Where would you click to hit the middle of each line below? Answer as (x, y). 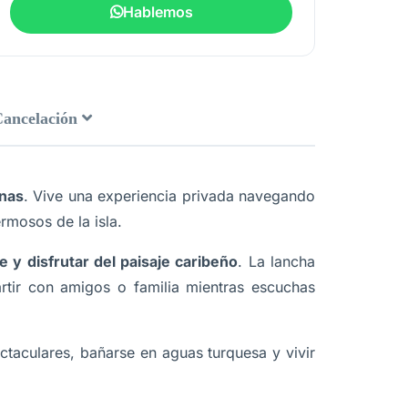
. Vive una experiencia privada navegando (169, 196)
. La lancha (277, 261)
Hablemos (158, 12)
